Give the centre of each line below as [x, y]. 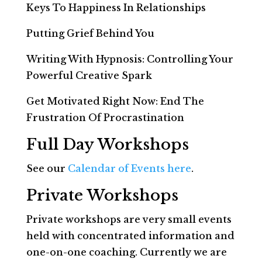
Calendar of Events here [129, 168]
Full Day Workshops [107, 144]
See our [47, 168]
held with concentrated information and [130, 236]
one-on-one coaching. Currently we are [126, 252]
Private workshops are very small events [129, 219]
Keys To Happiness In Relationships [116, 8]
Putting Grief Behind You [90, 33]
